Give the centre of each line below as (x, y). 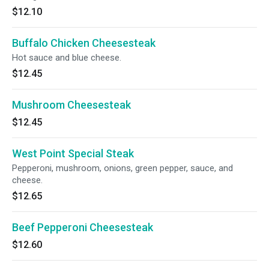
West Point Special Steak (73, 153)
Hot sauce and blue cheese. (67, 58)
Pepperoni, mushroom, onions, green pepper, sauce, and (122, 168)
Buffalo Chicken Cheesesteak (84, 43)
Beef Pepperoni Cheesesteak (83, 227)
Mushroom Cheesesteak (71, 105)
